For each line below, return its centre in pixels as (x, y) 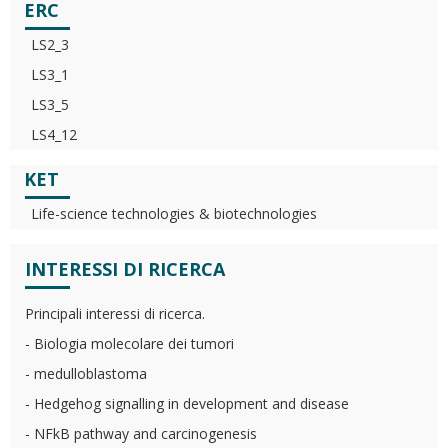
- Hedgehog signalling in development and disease (187, 403)
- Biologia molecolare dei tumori (129, 343)
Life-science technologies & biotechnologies (174, 213)
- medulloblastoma (86, 373)
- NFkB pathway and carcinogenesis (141, 433)
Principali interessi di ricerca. (115, 313)
